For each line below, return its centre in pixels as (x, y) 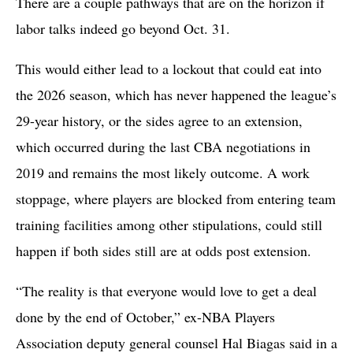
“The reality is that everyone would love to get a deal (166, 290)
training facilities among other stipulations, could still (169, 224)
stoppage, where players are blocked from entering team (176, 198)
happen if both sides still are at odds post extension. (163, 250)
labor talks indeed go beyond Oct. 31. (123, 28)
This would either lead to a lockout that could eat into (169, 68)
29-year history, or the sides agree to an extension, (159, 120)
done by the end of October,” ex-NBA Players (145, 316)
